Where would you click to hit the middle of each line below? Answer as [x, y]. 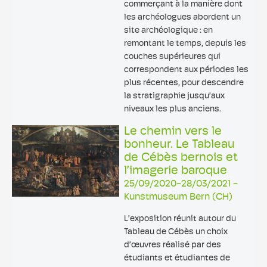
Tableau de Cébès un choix [176, 232]
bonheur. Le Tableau [179, 145]
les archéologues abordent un [182, 18]
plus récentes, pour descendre [184, 83]
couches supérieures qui [172, 57]
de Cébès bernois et [181, 158]
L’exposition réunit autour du [180, 219]
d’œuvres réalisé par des [173, 245]
